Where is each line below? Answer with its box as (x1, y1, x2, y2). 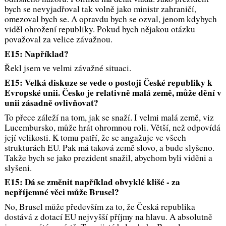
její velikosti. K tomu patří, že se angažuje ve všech (4, 131, 186, 143)
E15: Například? (4, 47, 69, 60)
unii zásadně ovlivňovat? (4, 96, 98, 109)
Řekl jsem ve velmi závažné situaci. (4, 62, 131, 74)
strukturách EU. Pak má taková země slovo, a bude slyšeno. (4, 141, 214, 153)
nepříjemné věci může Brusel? (4, 186, 119, 199)
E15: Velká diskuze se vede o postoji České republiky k (4, 76, 212, 89)
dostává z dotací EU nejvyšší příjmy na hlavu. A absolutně (4, 210, 212, 222)
